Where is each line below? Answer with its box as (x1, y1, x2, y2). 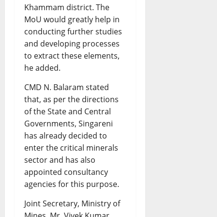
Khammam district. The (24, 2, 109, 13)
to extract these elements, (24, 50, 120, 62)
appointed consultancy (24, 167, 108, 178)
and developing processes (24, 38, 120, 49)
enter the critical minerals (24, 142, 118, 154)
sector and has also (24, 155, 95, 166)
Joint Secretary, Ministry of (24, 198, 120, 209)
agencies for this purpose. (24, 179, 119, 190)
